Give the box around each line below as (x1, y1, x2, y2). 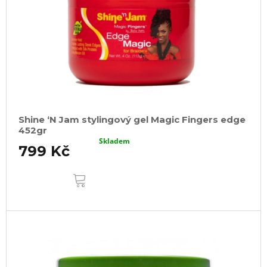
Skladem (99, 135, 131, 146)
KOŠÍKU (86, 172, 130, 188)
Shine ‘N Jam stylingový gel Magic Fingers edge (18, 113, 246, 125)
